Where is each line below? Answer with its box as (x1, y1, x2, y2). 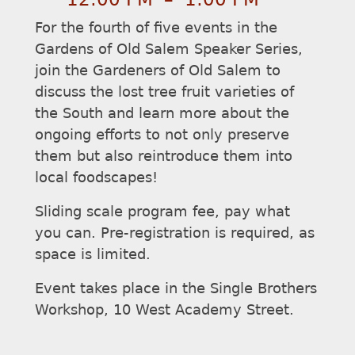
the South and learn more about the (35, 105, 289, 121)
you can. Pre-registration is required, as (35, 224, 315, 241)
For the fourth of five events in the (35, 19, 277, 36)
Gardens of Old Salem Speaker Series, (35, 40, 303, 57)
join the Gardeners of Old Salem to (35, 62, 281, 78)
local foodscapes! (35, 169, 158, 185)
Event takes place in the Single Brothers (35, 280, 317, 296)
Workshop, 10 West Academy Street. (35, 301, 294, 318)
